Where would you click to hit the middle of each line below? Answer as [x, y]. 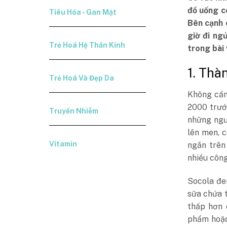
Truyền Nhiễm [74, 111]
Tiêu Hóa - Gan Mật [83, 12]
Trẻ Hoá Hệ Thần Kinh [87, 45]
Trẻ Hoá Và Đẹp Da [82, 78]
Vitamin [63, 144]
